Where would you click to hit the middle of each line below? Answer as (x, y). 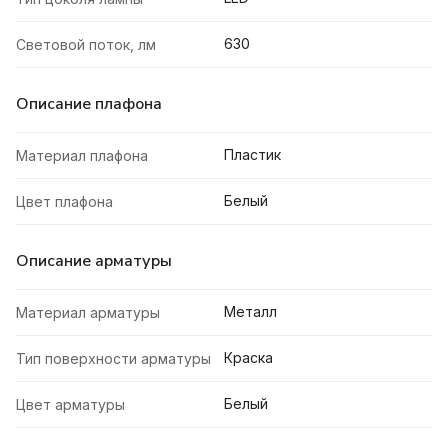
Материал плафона (82, 156)
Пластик (252, 155)
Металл (250, 312)
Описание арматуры (94, 261)
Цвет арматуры (70, 405)
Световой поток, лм (86, 45)
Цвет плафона (64, 202)
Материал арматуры (88, 313)
